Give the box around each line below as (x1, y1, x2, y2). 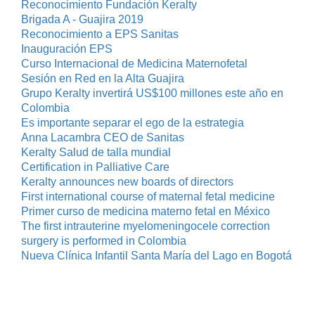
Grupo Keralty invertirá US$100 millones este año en (20, 86, 283, 99)
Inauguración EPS (20, 42, 112, 55)
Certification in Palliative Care (20, 160, 169, 173)
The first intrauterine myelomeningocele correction (20, 219, 270, 232)
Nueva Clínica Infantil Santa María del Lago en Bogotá (20, 249, 292, 262)
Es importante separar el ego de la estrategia (20, 116, 244, 129)
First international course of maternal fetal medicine (20, 190, 275, 202)
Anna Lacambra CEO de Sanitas (20, 131, 184, 143)
